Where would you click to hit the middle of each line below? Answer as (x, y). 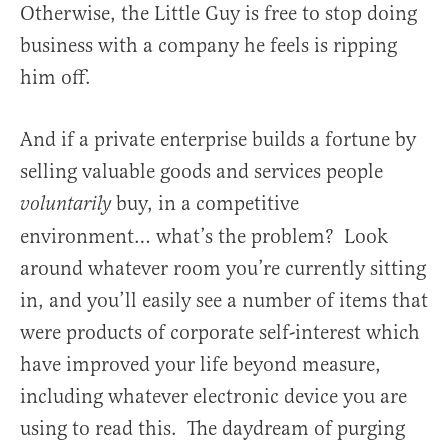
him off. (55, 77)
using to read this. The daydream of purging (212, 428)
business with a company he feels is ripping (208, 45)
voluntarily (68, 204)
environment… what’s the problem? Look (204, 236)
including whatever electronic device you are (213, 396)
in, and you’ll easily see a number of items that (224, 300)
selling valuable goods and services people (201, 171)
